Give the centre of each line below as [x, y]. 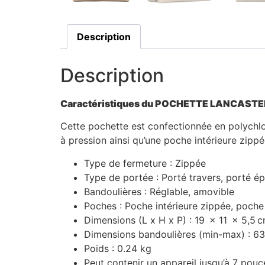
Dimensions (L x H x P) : [139, 220]
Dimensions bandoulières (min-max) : [169, 234]
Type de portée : [123, 177]
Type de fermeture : [130, 163]
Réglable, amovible [192, 191]
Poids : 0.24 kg [118, 248]
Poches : [104, 206]
